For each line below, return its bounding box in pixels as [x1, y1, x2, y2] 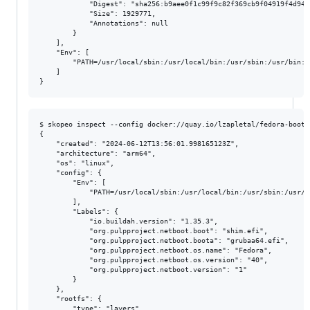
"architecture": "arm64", [39, 149, 156, 157]
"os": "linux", [39, 158, 114, 167]
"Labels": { [39, 207, 118, 215]
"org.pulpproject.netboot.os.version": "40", [39, 255, 268, 264]
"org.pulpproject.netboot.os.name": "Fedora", [39, 246, 272, 254]
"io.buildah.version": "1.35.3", [39, 217, 218, 225]
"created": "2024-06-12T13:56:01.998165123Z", [39, 139, 239, 147]
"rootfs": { [39, 294, 102, 302]
